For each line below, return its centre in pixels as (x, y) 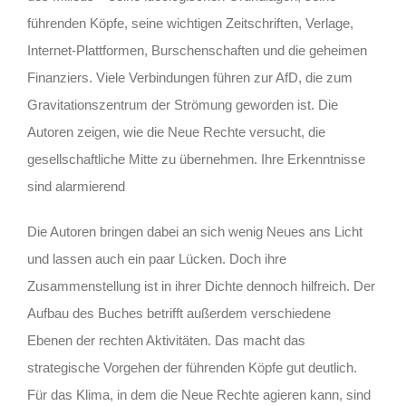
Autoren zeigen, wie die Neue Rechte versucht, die (176, 131)
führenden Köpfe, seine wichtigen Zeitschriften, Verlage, (190, 23)
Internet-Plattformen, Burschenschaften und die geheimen (197, 50)
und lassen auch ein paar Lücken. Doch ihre (157, 258)
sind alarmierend (76, 186)
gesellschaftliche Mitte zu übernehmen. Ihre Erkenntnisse (196, 159)
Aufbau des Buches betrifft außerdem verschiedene (179, 313)
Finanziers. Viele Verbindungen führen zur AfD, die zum (190, 77)
